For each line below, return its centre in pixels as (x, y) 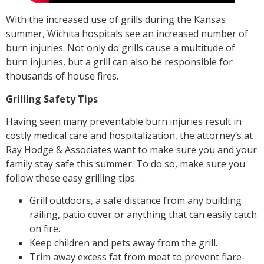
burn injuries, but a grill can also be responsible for (119, 62)
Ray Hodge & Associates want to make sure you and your (131, 149)
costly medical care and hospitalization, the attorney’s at (129, 135)
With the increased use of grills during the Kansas (116, 20)
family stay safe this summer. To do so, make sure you (126, 164)
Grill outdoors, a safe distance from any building (136, 201)
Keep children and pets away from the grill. (123, 243)
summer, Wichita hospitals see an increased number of (127, 34)
